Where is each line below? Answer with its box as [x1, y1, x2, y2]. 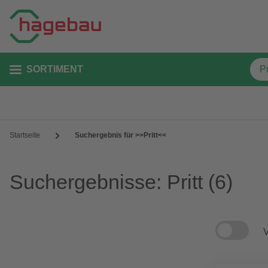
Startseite [10, 131, 40, 139]
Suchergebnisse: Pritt [10, 170, 208, 193]
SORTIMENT [26, 64, 83, 74]
